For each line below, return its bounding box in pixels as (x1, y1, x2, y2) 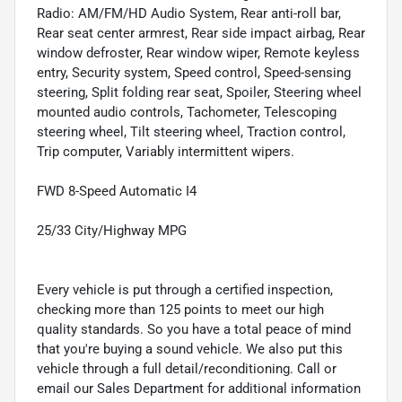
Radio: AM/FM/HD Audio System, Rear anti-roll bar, (37, 4, 341, 22)
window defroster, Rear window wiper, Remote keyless (37, 44, 360, 61)
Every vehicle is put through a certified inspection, (37, 281, 333, 298)
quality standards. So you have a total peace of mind (37, 320, 351, 337)
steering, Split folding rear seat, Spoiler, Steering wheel (37, 83, 362, 100)
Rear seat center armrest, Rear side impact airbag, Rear (37, 24, 365, 41)
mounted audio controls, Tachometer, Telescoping (37, 103, 336, 120)
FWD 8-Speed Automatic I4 (37, 182, 197, 199)
